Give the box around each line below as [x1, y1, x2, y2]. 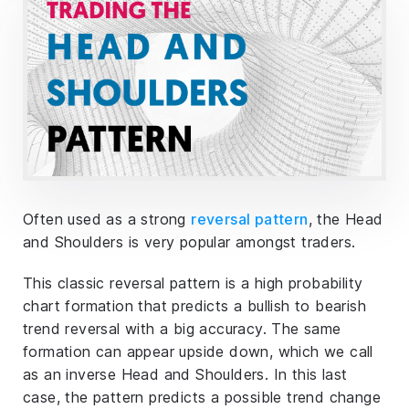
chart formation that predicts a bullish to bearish [23, 297, 366, 316]
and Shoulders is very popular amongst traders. [23, 233, 356, 252]
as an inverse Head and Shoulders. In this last [23, 365, 348, 384]
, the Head [308, 210, 383, 229]
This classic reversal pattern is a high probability [23, 274, 363, 293]
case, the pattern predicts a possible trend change [23, 388, 381, 407]
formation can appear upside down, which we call [23, 342, 373, 362]
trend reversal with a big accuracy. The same [23, 320, 341, 339]
